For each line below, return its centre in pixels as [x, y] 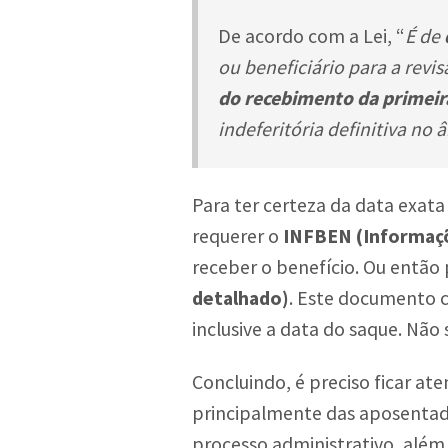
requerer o [237, 235]
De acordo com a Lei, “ [311, 36]
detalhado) [240, 297]
